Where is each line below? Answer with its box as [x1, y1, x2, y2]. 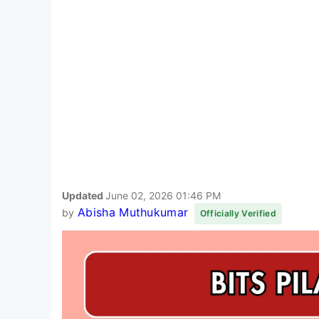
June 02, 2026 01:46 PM [105, 189, 221, 202]
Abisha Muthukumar [77, 204, 189, 219]
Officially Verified [199, 207, 276, 219]
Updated [62, 189, 105, 202]
